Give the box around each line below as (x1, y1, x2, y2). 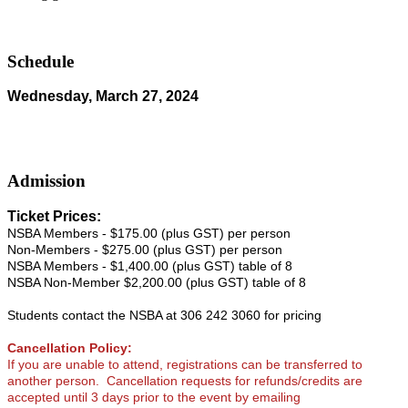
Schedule (7, 51, 74, 71)
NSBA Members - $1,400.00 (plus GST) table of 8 (7, 258, 292, 273)
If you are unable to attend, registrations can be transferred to (7, 356, 362, 372)
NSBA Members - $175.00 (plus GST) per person (7, 225, 291, 240)
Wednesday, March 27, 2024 (7, 88, 199, 105)
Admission (7, 171, 86, 191)
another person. (7, 372, 107, 388)
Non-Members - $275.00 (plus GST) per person (7, 241, 282, 257)
